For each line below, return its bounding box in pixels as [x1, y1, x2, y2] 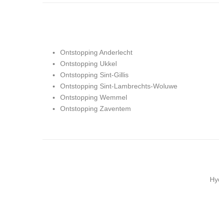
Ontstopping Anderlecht [60, 48, 132, 57]
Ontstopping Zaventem [60, 105, 131, 113]
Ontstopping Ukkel [60, 60, 117, 68]
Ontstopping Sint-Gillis [60, 71, 129, 79]
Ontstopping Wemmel [60, 93, 127, 102]
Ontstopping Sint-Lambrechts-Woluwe [60, 82, 177, 90]
